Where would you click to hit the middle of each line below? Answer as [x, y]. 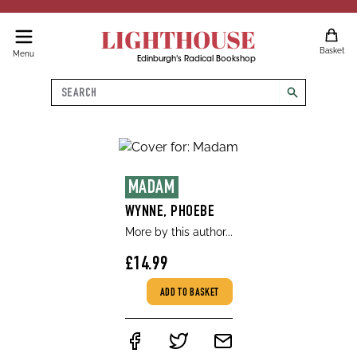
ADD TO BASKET [189, 293]
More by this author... [178, 232]
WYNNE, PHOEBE [169, 213]
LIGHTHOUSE [178, 39]
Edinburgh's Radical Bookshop [196, 60]
